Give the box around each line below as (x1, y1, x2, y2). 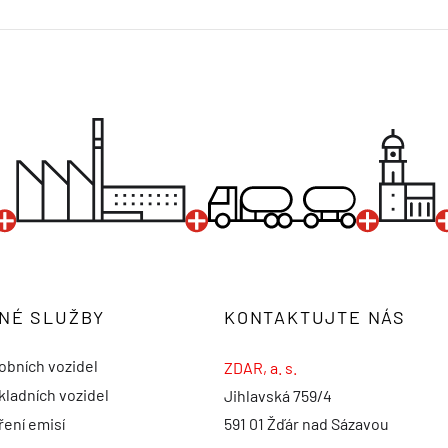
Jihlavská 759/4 (224, 386, 332, 406)
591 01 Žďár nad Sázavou (224, 414, 389, 434)
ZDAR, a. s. (224, 358, 297, 378)
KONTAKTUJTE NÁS (224, 306, 406, 329)
